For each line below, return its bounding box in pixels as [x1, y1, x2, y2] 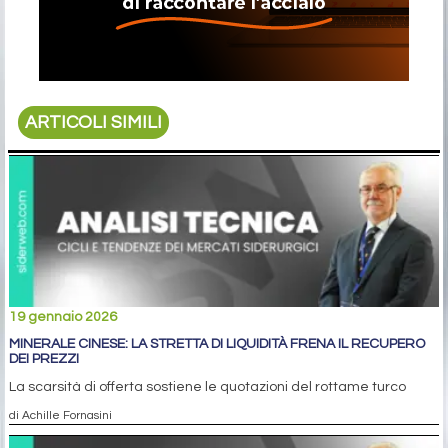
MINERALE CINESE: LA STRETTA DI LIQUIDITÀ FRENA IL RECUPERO [9, 337, 425, 352]
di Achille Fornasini [9, 409, 112, 422]
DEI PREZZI [9, 352, 79, 367]
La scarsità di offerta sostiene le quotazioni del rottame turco [9, 380, 406, 395]
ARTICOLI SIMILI [25, 113, 163, 133]
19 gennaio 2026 [9, 310, 117, 325]
